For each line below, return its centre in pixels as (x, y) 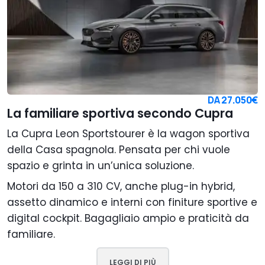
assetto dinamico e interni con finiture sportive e (132, 203)
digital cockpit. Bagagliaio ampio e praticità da (128, 219)
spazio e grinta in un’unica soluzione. (101, 166)
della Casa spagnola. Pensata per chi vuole (119, 150)
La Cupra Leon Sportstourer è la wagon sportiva (128, 134)
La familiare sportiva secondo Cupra (120, 114)
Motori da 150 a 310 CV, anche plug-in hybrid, (121, 187)
